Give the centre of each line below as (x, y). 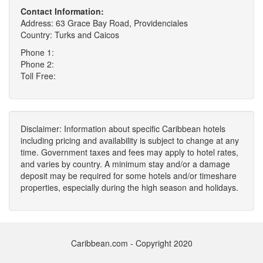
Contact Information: (62, 11)
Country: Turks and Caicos (70, 35)
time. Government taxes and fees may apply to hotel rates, (129, 152)
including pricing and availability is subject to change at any (130, 140)
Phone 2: (37, 64)
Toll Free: (38, 76)
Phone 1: (37, 52)
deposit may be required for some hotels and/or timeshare (129, 176)
